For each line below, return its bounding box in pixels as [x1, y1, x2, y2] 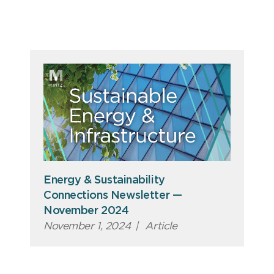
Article [142, 221, 177, 232]
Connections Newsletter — [43, 190, 182, 202]
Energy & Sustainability [43, 175, 165, 187]
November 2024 [43, 206, 129, 217]
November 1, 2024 [43, 221, 131, 232]
